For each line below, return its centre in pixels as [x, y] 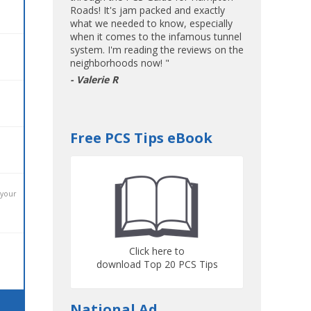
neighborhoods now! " [120, 63]
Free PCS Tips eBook [141, 138]
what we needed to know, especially [151, 23]
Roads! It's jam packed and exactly [148, 10]
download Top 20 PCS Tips [157, 264]
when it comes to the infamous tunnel [156, 36]
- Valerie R [94, 79]
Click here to [157, 251]
